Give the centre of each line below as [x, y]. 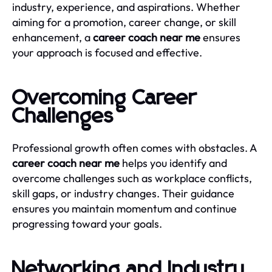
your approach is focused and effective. [107, 52]
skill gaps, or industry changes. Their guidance [123, 193]
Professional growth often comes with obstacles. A [134, 148]
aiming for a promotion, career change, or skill [124, 22]
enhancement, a [53, 37]
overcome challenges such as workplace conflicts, [132, 178]
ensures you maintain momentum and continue [124, 208]
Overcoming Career [104, 98]
